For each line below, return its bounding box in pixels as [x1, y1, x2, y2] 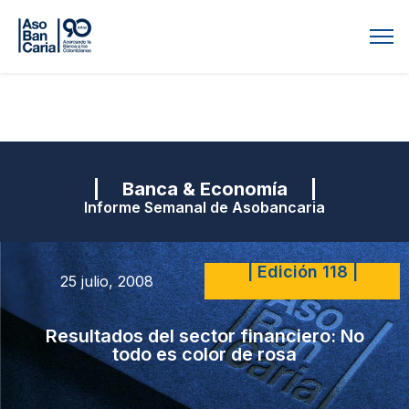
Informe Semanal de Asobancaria [84, 198, 325, 216]
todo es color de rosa [112, 342, 297, 365]
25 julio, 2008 [60, 271, 153, 290]
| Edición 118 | [246, 261, 358, 281]
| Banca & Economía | [92, 178, 317, 200]
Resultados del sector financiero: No [45, 324, 364, 347]
